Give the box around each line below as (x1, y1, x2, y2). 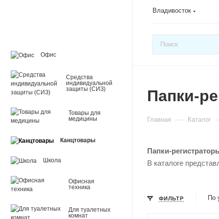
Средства (66, 74, 93, 81)
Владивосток (153, 6, 191, 14)
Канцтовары (60, 137, 95, 144)
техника (68, 184, 90, 191)
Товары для (68, 109, 101, 116)
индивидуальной (66, 80, 112, 87)
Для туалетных (68, 206, 110, 213)
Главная (147, 115, 171, 123)
